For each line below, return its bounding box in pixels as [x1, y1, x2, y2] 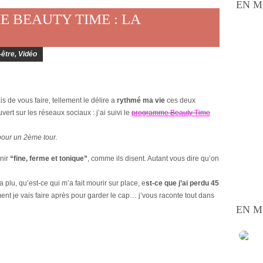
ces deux [165, 96, 195, 105]
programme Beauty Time [131, 109, 210, 117]
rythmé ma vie [117, 96, 165, 105]
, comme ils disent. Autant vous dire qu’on [87, 154, 219, 163]
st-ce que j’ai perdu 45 [146, 179, 219, 188]
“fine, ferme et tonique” [10, 154, 87, 163]
